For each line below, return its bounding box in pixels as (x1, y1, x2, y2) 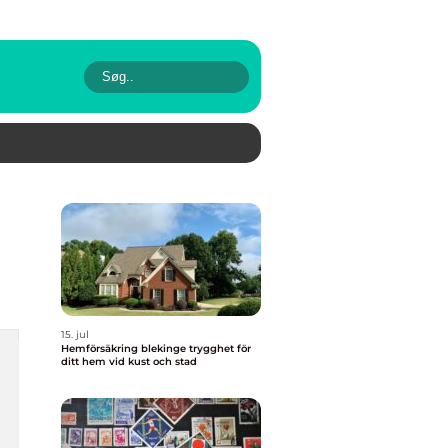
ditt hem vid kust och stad (61, 355, 197, 368)
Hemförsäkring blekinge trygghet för (61, 342, 189, 355)
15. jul (61, 328, 89, 341)
